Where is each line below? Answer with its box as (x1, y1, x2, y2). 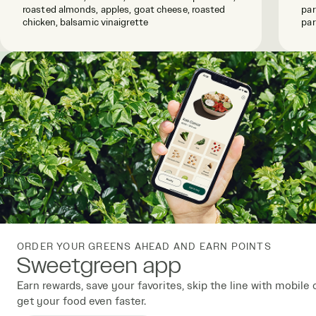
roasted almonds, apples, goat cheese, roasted (23, 4, 226, 17)
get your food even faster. (17, 294, 146, 310)
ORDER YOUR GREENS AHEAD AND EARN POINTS (17, 241, 272, 254)
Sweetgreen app (17, 251, 182, 281)
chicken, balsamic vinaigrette (23, 16, 148, 30)
